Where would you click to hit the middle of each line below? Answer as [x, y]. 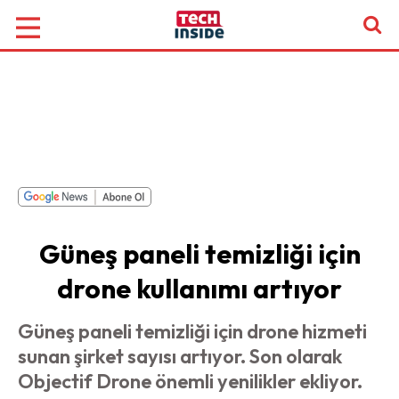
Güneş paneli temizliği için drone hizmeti [192, 331]
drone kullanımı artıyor [199, 289]
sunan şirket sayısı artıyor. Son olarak [180, 356]
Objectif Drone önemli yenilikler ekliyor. [190, 381]
